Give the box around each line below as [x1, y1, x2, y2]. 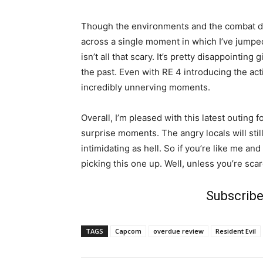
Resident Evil [215, 227, 256, 236]
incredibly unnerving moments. [81, 82, 210, 93]
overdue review [153, 227, 204, 236]
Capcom [115, 227, 141, 236]
